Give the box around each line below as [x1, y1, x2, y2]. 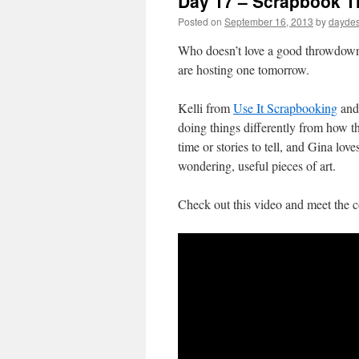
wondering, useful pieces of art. [178, 157, 336, 174]
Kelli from [178, 99, 233, 116]
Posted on [178, 14, 222, 28]
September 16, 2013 [224, 14, 313, 28]
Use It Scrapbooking [233, 99, 337, 116]
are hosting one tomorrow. [178, 61, 309, 78]
